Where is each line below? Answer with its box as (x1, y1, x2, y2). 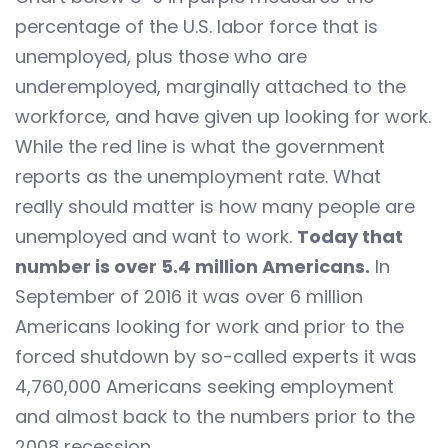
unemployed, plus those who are (15, 43, 307, 69)
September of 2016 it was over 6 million (15, 283, 363, 309)
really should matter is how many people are (15, 193, 415, 219)
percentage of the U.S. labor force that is (15, 13, 378, 39)
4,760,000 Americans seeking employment (15, 373, 394, 399)
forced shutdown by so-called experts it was (15, 343, 417, 369)
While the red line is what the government (15, 133, 385, 159)
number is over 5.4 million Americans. (15, 253, 370, 279)
